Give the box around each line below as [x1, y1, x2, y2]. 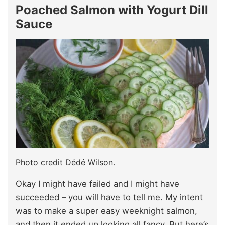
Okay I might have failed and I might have [16, 179, 179, 189]
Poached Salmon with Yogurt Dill [16, 3, 208, 18]
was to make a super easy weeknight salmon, [16, 206, 197, 216]
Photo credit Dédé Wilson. [16, 157, 115, 168]
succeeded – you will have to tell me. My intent [16, 192, 203, 203]
